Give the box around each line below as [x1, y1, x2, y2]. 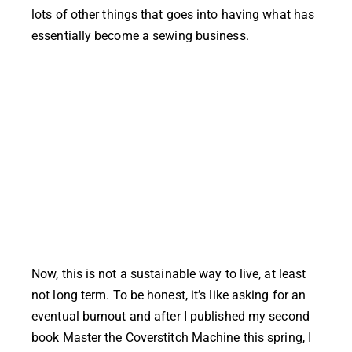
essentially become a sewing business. [31, 27, 249, 43]
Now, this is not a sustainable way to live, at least [31, 266, 306, 281]
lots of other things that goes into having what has [31, 6, 315, 22]
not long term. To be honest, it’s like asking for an [31, 287, 306, 302]
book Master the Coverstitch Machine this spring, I [31, 329, 312, 345]
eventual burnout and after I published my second [31, 308, 310, 324]
